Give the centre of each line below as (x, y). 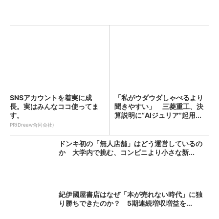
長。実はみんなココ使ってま (54, 106)
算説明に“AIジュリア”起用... (158, 115)
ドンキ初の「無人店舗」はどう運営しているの (131, 143)
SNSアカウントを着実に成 (51, 98)
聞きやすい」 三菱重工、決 (159, 106)
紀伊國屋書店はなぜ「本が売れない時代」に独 (131, 194)
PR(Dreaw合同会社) (32, 125)
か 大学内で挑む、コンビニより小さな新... (127, 152)
